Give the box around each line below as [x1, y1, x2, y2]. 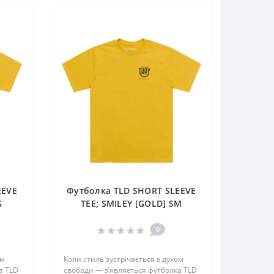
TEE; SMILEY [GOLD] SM [81, 198, 182, 210]
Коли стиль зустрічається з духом [64, 254, 184, 265]
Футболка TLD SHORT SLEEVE [66, 185, 196, 197]
